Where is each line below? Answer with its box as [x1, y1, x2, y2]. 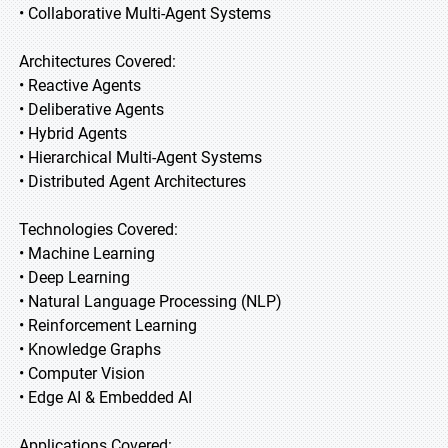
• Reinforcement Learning [19, 316, 197, 335]
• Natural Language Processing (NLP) [19, 292, 282, 311]
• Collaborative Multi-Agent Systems [19, 4, 271, 23]
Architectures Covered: [19, 52, 176, 71]
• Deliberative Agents [19, 100, 164, 119]
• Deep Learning [19, 268, 130, 287]
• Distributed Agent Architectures [19, 172, 246, 191]
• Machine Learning [19, 244, 155, 263]
